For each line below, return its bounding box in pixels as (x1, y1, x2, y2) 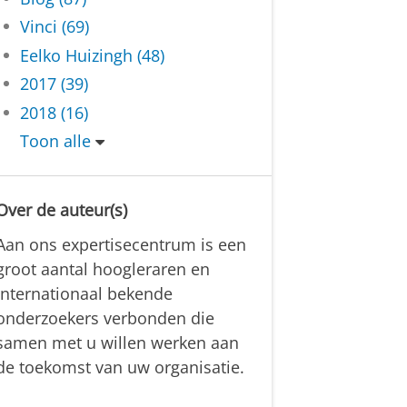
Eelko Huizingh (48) (20, 44, 165, 66)
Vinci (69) (20, 15, 90, 38)
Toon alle (20, 130, 92, 153)
